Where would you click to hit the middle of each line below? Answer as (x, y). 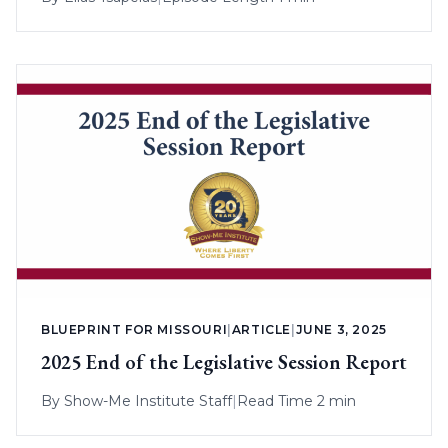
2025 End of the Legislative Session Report (224, 361)
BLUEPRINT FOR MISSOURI (134, 329)
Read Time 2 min (296, 400)
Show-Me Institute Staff (148, 400)
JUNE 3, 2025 (341, 329)
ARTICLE (261, 329)
